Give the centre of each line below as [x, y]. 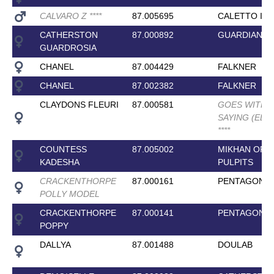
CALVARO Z [64, 16]
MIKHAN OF [241, 149]
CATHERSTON [68, 35]
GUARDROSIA [68, 47]
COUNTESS [63, 149]
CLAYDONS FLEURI [79, 104]
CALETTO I [240, 16]
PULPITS [235, 162]
